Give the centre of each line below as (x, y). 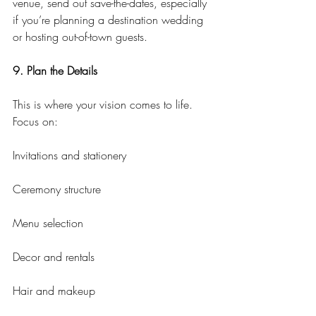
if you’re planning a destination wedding (110, 20)
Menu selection (48, 223)
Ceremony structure (57, 189)
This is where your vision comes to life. (104, 105)
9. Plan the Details (55, 71)
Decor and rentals (54, 257)
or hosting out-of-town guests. (80, 37)
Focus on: (35, 122)
